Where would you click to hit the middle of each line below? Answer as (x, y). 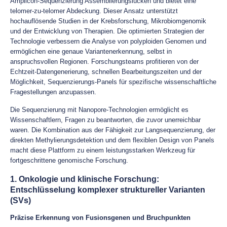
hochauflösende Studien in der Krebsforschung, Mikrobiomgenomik (108, 21)
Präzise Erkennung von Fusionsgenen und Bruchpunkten (100, 218)
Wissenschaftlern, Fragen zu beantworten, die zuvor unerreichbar (105, 120)
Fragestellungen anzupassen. (53, 92)
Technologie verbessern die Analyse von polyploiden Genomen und (108, 41)
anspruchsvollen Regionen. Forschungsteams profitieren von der (104, 62)
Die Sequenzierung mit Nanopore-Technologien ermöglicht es (99, 110)
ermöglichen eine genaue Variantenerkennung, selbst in (91, 51)
